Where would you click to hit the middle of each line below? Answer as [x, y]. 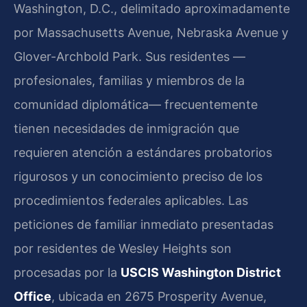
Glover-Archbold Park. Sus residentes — [130, 57]
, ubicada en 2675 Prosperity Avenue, [159, 297]
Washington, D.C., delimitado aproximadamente [152, 9]
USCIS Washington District [201, 273]
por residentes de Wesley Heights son [123, 249]
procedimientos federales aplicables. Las [131, 201]
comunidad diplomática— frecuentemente [136, 105]
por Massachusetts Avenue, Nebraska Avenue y [151, 33]
